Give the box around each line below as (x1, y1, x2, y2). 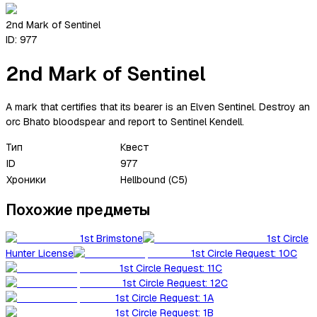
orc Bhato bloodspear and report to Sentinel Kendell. (6, 115, 244, 128)
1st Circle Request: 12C (122, 277, 228, 290)
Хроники (6, 173, 46, 186)
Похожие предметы (6, 200, 151, 219)
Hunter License (6, 247, 74, 260)
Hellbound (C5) (120, 173, 188, 186)
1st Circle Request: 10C (191, 247, 297, 260)
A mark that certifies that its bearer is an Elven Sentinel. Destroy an (6, 100, 310, 113)
